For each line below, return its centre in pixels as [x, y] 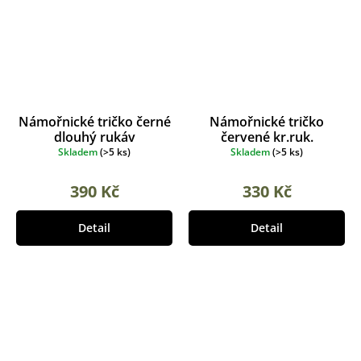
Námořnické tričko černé [94, 121]
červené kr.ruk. [267, 137]
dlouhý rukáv [94, 137]
